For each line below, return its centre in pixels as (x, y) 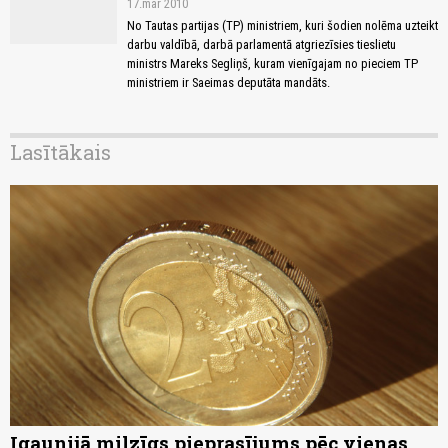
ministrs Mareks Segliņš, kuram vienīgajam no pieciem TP (272, 64)
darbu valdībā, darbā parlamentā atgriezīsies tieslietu (261, 45)
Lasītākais (60, 152)
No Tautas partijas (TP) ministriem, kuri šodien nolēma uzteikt (282, 26)
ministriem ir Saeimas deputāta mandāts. (228, 83)
